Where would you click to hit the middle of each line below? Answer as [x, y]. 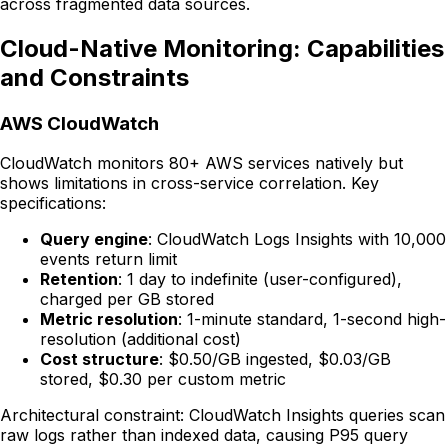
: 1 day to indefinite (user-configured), [260, 279]
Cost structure [99, 359]
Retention [79, 279]
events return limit [108, 259]
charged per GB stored [127, 299]
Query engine [94, 239]
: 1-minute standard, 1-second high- [312, 319]
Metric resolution [109, 319]
